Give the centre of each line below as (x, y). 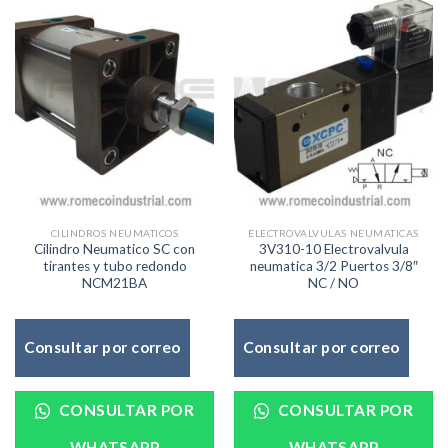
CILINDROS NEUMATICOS (114, 232)
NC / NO (333, 283)
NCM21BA (114, 283)
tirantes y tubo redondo (114, 266)
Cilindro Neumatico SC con (114, 249)
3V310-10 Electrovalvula (333, 249)
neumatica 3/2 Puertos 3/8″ (333, 266)
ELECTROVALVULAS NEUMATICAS (333, 232)
